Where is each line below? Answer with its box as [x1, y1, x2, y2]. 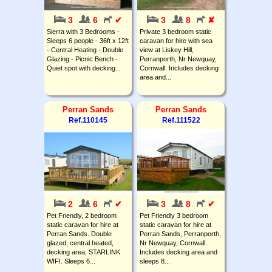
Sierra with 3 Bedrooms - [47, 27, 120, 35]
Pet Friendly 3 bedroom [140, 211, 208, 219]
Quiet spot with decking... [47, 64, 121, 72]
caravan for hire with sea [140, 36, 212, 44]
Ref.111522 [161, 115, 200, 124]
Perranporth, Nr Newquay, [140, 55, 217, 63]
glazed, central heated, [47, 239, 114, 246]
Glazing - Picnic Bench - [47, 55, 118, 63]
